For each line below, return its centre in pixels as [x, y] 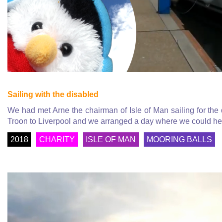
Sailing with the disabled [53, 94]
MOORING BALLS [179, 139]
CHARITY [57, 139]
